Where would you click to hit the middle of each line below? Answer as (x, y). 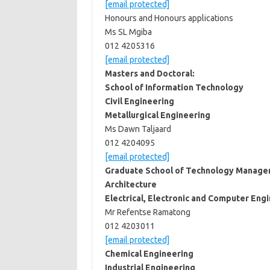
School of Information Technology (174, 87)
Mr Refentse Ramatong (147, 212)
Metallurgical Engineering (157, 115)
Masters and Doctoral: (149, 74)
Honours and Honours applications (169, 18)
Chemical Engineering (149, 254)
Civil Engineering (139, 101)
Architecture (130, 184)
